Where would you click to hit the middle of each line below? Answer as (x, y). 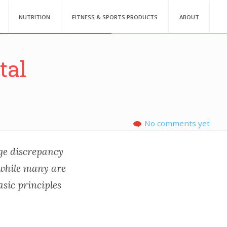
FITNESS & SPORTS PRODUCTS (115, 17)
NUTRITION (35, 17)
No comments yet (177, 123)
